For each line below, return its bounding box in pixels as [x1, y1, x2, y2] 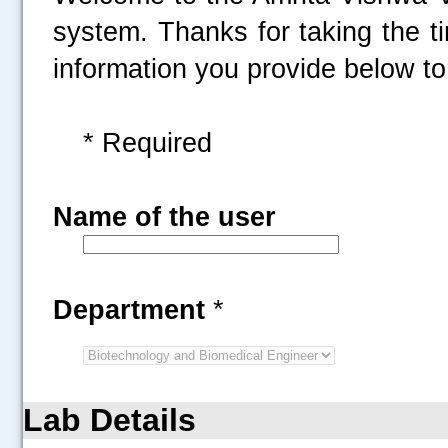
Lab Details [23, 402, 196, 438]
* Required [83, 127, 212, 158]
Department [53, 294, 213, 325]
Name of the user [53, 201, 276, 232]
